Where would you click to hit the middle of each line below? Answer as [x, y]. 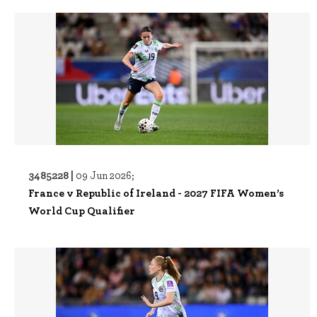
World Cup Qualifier [82, 210]
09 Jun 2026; [105, 175]
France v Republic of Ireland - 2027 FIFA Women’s [156, 192]
